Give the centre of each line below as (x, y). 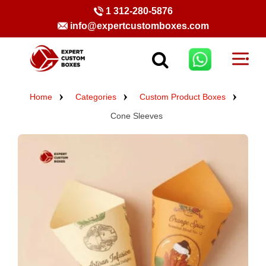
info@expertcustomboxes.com (139, 26)
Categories (96, 97)
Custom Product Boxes (182, 97)
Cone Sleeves (136, 116)
